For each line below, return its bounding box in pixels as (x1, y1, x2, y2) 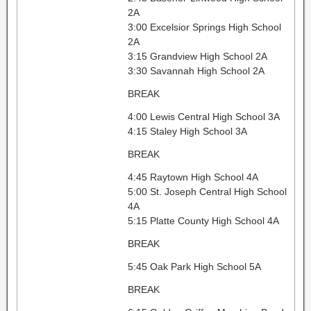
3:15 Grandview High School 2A (127, 50, 267, 62)
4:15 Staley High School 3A (127, 125, 247, 137)
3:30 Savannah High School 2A (127, 65, 264, 76)
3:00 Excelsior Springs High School (127, 21, 281, 33)
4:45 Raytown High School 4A (127, 171, 258, 183)
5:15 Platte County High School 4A (127, 215, 279, 226)
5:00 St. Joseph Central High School (127, 185, 287, 197)
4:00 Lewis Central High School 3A (127, 110, 280, 122)
